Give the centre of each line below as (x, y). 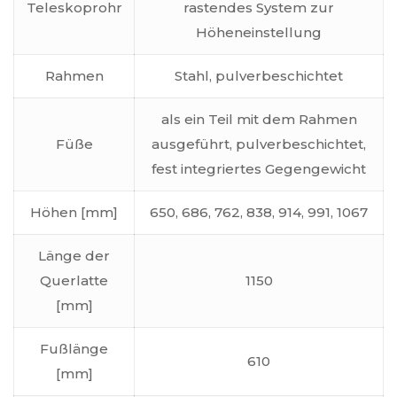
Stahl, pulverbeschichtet (259, 76)
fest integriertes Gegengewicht (259, 169)
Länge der (74, 256)
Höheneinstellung (259, 33)
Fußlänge (74, 349)
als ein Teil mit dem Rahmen (259, 120)
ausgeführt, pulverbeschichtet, (259, 144)
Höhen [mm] (74, 213)
